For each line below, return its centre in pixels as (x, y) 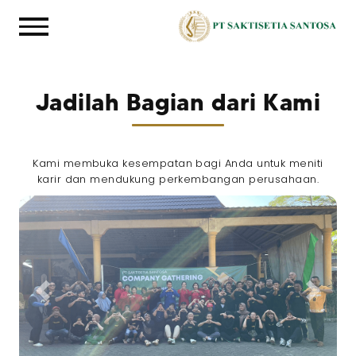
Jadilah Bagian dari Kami (178, 103)
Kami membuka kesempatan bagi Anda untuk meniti (178, 164)
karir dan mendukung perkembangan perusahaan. (178, 180)
